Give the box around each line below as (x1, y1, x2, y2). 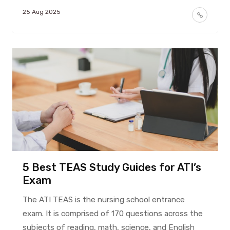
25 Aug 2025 (22, 8, 61, 15)
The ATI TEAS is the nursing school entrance (22, 195, 185, 204)
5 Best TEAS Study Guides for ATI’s (22, 161, 201, 174)
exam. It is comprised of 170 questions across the (22, 208, 203, 218)
